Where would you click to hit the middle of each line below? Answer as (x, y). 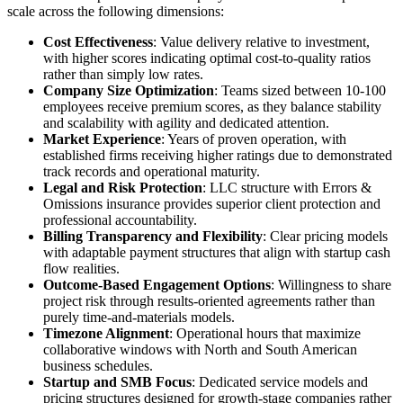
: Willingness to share (331, 284)
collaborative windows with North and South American (200, 349)
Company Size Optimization (129, 90)
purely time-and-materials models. (139, 317)
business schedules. (98, 365)
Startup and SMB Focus (117, 381)
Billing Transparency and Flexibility (153, 236)
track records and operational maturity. (152, 171)
